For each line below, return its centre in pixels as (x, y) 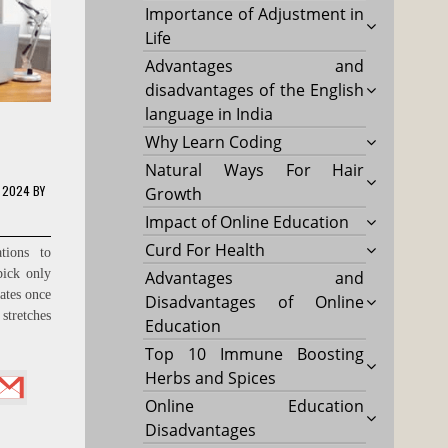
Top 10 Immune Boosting (255, 353)
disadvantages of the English (255, 89)
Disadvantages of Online (255, 301)
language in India (209, 113)
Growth (174, 193)
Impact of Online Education (247, 221)
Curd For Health (205, 249)
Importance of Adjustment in (255, 13)
